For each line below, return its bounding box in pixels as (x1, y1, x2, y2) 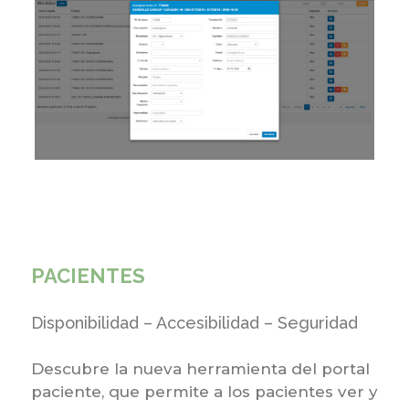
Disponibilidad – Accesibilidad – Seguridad (30, 313, 358, 333)
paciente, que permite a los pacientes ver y (30, 383, 378, 402)
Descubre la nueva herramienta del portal (30, 360, 370, 379)
